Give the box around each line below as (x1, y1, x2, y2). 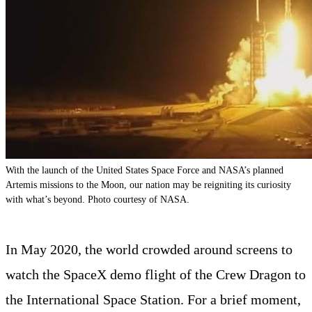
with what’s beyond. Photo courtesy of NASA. (6, 193, 189, 205)
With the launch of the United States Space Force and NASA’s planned (6, 164, 283, 175)
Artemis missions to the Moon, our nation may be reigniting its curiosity (6, 178, 291, 190)
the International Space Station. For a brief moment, (6, 291, 301, 307)
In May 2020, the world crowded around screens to (6, 241, 292, 257)
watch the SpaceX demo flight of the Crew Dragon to (6, 266, 306, 282)
